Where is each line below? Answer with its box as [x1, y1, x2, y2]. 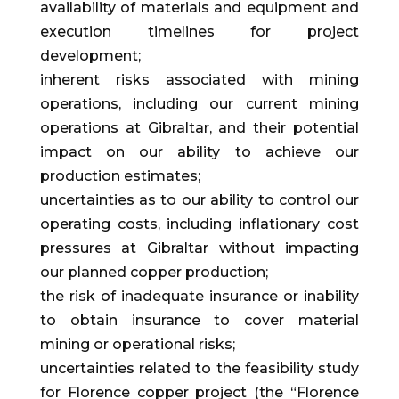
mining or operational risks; [39, 336, 235, 354]
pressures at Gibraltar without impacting [39, 240, 360, 257]
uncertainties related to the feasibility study [39, 360, 360, 378]
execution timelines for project [39, 23, 360, 41]
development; [39, 47, 141, 65]
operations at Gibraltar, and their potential [39, 119, 360, 137]
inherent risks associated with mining [39, 71, 360, 89]
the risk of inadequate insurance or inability [39, 288, 360, 305]
